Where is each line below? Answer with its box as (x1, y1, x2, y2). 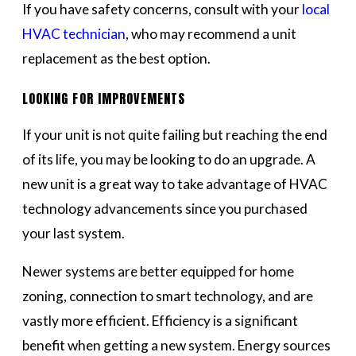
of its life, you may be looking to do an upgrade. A (21, 150, 315, 168)
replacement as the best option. (21, 50, 211, 68)
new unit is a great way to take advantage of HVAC (21, 175, 327, 192)
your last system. (21, 224, 125, 242)
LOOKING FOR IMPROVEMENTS (21, 88, 186, 108)
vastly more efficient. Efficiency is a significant (21, 311, 298, 329)
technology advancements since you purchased (21, 199, 308, 217)
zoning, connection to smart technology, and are (21, 287, 313, 304)
